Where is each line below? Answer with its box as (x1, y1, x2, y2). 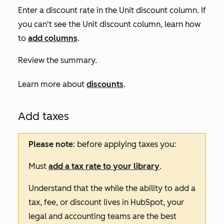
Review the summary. (18, 55, 97, 65)
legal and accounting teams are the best (28, 211, 176, 221)
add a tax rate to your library (48, 161, 159, 171)
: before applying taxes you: (73, 139, 176, 149)
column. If (167, 5, 206, 15)
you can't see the (18, 19, 82, 29)
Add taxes (18, 109, 69, 123)
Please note (28, 139, 73, 149)
